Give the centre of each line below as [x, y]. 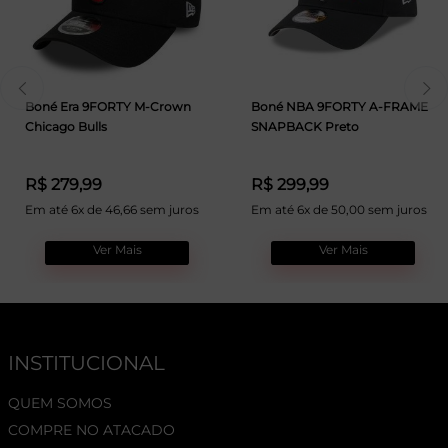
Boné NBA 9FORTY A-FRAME [339, 106]
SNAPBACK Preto [305, 126]
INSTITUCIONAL [86, 363]
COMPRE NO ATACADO [91, 430]
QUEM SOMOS [60, 403]
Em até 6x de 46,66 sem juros [112, 210]
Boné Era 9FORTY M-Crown [108, 106]
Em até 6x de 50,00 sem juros [339, 210]
